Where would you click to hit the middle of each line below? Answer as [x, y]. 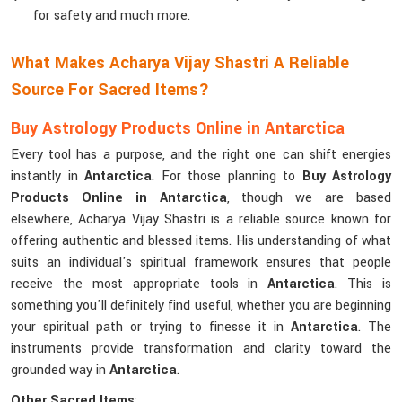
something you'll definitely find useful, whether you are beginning [201, 306]
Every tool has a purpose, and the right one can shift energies [201, 155]
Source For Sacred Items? [110, 90]
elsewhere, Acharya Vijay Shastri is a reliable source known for [201, 219]
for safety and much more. [112, 16]
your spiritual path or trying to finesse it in [151, 327]
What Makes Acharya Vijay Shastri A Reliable [180, 63]
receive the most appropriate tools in [140, 284]
